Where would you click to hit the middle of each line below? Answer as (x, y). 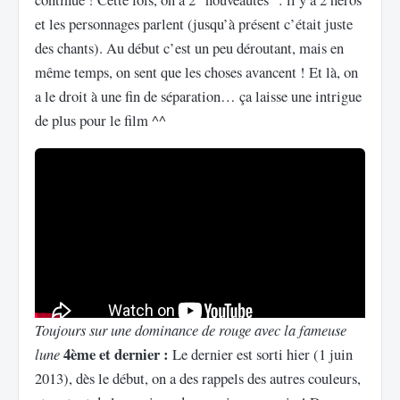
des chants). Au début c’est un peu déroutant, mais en (189, 47)
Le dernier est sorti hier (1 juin (261, 354)
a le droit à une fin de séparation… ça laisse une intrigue (198, 96)
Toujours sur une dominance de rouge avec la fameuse (191, 329)
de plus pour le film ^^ (100, 120)
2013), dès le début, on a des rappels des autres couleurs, (198, 378)
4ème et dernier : (116, 354)
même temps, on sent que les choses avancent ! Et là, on (196, 71)
